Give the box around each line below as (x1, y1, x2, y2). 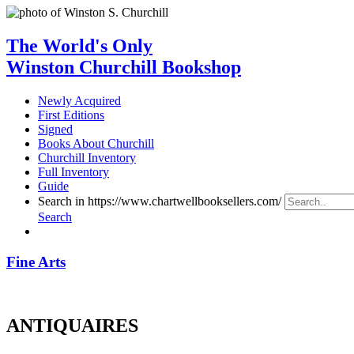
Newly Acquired (38, 93, 121, 107)
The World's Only (6, 35, 153, 56)
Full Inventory (38, 164, 109, 179)
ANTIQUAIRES (6, 315, 138, 337)
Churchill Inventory (38, 150, 136, 164)
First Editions (38, 107, 104, 122)
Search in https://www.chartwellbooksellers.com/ (38, 194, 281, 208)
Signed (38, 122, 73, 136)
